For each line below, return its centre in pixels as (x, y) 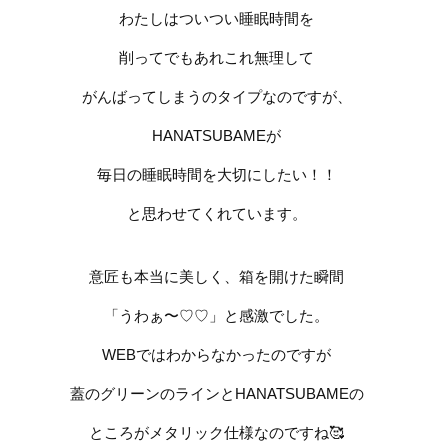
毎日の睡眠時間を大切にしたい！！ (216, 174)
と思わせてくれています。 (216, 213)
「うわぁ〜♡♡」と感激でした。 (216, 315)
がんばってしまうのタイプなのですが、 (216, 96)
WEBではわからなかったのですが (216, 354)
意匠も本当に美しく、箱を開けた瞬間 (216, 276)
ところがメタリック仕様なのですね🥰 (216, 432)
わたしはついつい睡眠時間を (216, 18)
